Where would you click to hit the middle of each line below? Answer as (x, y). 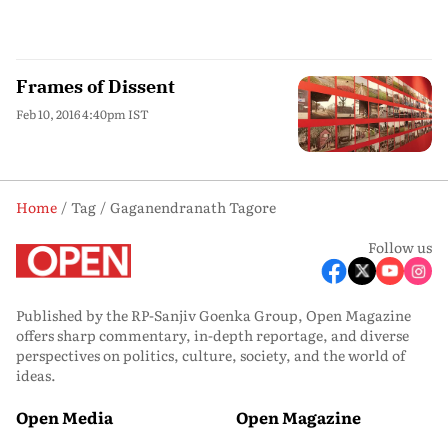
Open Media (64, 416)
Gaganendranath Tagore (193, 206)
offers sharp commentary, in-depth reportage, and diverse (212, 334)
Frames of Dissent (95, 86)
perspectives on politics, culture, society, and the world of (210, 354)
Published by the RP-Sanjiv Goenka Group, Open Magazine (213, 314)
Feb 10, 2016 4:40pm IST (82, 114)
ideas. (36, 374)
